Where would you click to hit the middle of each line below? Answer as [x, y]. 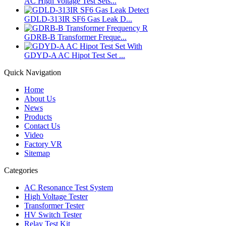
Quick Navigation [33, 73]
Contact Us [42, 126]
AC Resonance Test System [69, 188]
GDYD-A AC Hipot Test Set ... [75, 55]
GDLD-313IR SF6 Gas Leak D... [78, 19]
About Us [40, 99]
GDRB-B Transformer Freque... [75, 37]
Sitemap [37, 153]
